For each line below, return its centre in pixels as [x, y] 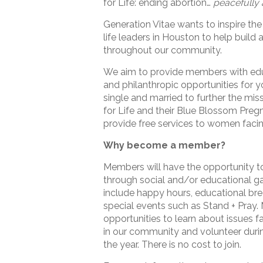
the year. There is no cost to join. [173, 244]
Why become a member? [165, 145]
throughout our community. [163, 50]
